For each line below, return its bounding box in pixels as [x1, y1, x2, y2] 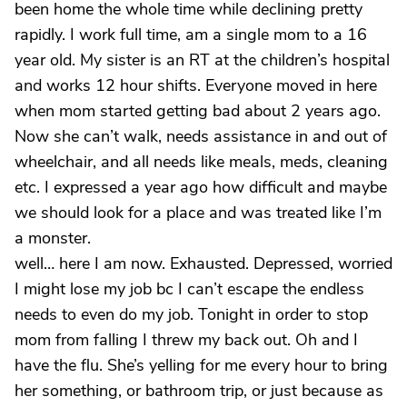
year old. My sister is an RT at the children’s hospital [15, 49, 390, 71]
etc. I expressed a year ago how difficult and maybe [15, 176, 387, 198]
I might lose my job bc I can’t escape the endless [15, 278, 364, 300]
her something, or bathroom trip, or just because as [15, 380, 383, 402]
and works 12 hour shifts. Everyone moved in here [15, 74, 377, 96]
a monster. [15, 227, 91, 249]
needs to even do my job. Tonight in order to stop [15, 303, 368, 325]
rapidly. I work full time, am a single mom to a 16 [15, 24, 367, 45]
